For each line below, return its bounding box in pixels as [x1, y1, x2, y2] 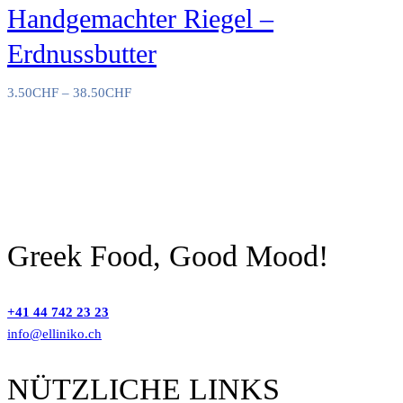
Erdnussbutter [7, 38, 157, 68]
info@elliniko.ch [7, 327, 102, 342]
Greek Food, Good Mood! [7, 238, 328, 273]
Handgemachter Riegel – [7, 3, 273, 33]
